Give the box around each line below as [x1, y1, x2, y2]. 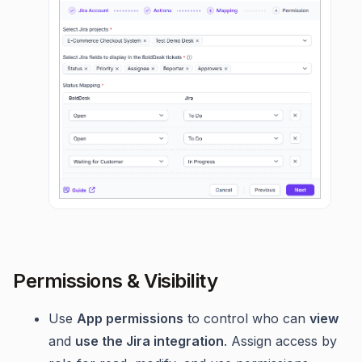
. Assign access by [224, 332, 337, 349]
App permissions [77, 309, 183, 326]
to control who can [183, 309, 309, 326]
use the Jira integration [75, 332, 224, 349]
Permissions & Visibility [13, 268, 217, 293]
